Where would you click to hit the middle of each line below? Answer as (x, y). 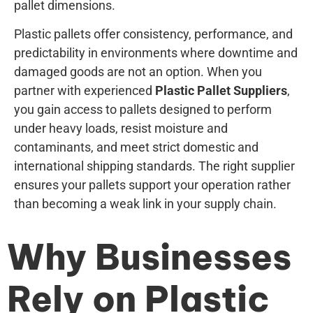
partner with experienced (85, 91)
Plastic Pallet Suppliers (221, 91)
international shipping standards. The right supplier (154, 166)
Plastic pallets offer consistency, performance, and (153, 34)
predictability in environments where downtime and (156, 53)
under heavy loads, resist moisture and (121, 129)
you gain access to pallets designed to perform (143, 110)
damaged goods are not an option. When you (138, 72)
